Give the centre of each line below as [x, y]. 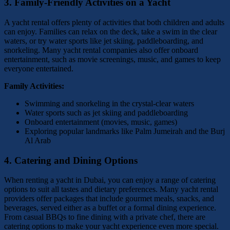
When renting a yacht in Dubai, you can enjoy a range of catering [110, 180]
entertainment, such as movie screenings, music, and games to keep [112, 59]
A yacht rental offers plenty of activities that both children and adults [114, 22]
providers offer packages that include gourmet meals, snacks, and [109, 199]
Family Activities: [34, 86]
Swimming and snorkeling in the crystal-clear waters [109, 103]
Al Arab [38, 140]
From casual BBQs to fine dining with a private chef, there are [105, 217]
